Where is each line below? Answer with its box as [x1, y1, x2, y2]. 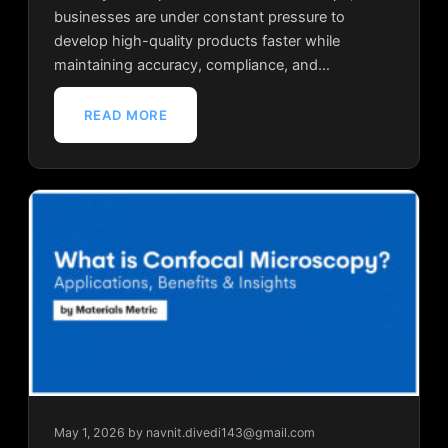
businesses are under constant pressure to [53, 8, 345, 27]
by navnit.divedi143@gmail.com [127, 424, 315, 440]
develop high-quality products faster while [53, 32, 340, 51]
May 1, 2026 [53, 424, 125, 440]
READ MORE [83, 107, 168, 124]
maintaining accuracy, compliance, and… [53, 56, 330, 75]
